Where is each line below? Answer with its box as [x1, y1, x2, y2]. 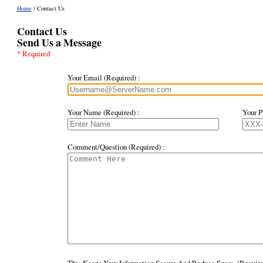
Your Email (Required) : [67, 72, 140, 83]
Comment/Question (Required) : [67, 141, 165, 152]
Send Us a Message [16, 35, 102, 50]
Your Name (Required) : [67, 107, 140, 117]
